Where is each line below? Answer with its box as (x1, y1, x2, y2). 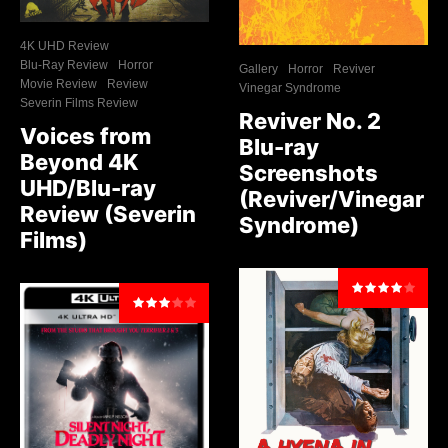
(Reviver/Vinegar (239, 185, 424, 212)
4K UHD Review (20, 39, 109, 54)
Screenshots (239, 159, 378, 186)
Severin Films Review (20, 96, 138, 111)
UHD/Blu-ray (20, 175, 156, 202)
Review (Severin (20, 201, 196, 228)
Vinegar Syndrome (239, 80, 341, 95)
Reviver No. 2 (239, 107, 381, 134)
